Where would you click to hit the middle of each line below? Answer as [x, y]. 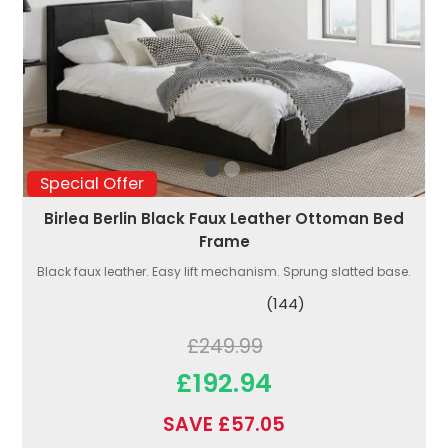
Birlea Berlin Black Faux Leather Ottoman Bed [224, 218]
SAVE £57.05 [224, 424]
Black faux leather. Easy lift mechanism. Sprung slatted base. [224, 271]
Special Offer [91, 184]
